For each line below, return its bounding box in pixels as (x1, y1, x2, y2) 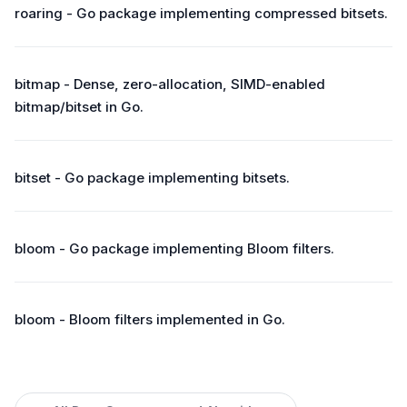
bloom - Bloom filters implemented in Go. (15, 311, 285, 328)
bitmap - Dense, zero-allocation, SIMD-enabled (15, 75, 325, 93)
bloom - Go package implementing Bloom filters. (15, 240, 334, 257)
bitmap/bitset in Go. (15, 98, 144, 115)
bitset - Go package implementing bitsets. (15, 169, 290, 186)
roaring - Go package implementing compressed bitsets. (15, 5, 388, 22)
